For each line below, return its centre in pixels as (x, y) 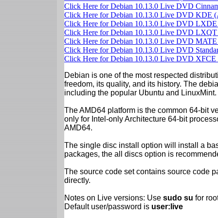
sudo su (178, 198)
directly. (77, 180)
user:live (167, 206)
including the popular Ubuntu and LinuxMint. (140, 92)
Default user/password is (108, 206)
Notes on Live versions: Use (114, 198)
